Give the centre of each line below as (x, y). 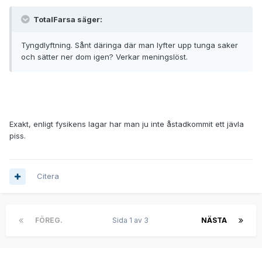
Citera (48, 176)
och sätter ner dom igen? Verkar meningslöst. (104, 57)
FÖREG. (49, 220)
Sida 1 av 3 (132, 220)
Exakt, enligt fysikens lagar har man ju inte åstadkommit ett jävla (127, 124)
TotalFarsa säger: (67, 20)
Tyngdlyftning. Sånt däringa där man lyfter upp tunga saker (130, 45)
